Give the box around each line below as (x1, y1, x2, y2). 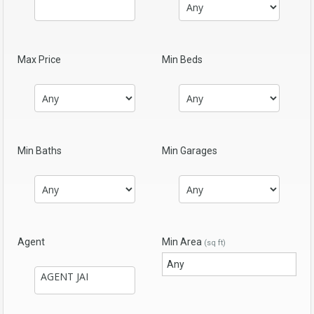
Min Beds (162, 54, 203, 65)
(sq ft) (204, 238, 226, 247)
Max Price (18, 54, 61, 65)
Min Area (162, 236, 204, 247)
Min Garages (162, 145, 217, 156)
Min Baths (18, 145, 62, 156)
